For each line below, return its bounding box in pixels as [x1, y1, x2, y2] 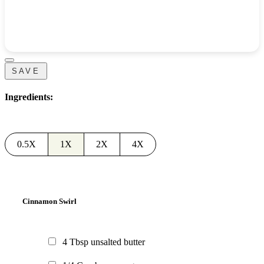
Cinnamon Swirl [22, 196, 77, 206]
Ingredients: [5, 92, 53, 103]
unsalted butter [91, 236, 145, 247]
